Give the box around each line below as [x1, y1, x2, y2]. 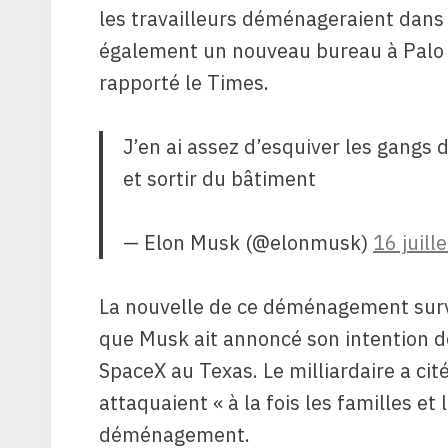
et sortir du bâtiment [123, 164, 316, 192]
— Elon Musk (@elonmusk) [123, 228, 373, 256]
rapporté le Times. [99, 68, 269, 96]
